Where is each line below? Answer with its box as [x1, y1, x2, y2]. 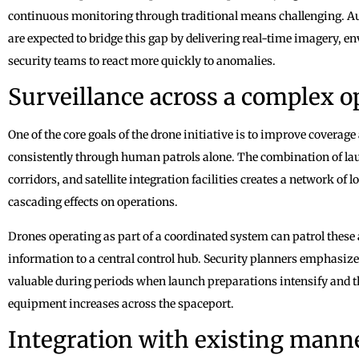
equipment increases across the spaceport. [8, 296, 234, 311]
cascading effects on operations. [8, 194, 178, 209]
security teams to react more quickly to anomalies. [8, 53, 276, 68]
